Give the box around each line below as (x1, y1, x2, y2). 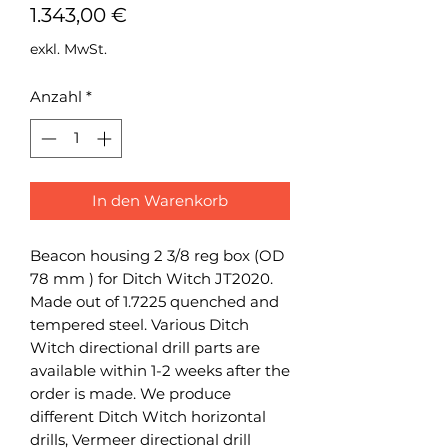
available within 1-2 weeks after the (30, 360, 290, 380)
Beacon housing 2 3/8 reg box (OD (30, 245, 284, 265)
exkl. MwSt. (30, 40, 107, 58)
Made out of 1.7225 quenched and (30, 291, 279, 311)
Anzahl (30, 87, 82, 106)
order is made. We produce (30, 383, 231, 403)
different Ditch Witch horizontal (30, 406, 266, 426)
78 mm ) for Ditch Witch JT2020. (30, 268, 273, 288)
